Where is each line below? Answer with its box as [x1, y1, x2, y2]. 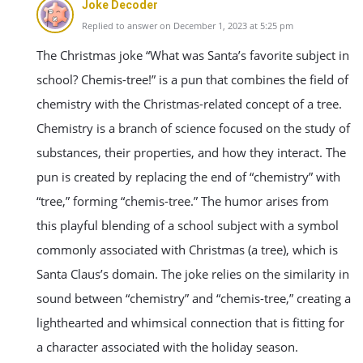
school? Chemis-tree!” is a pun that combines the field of [36, 71, 348, 88]
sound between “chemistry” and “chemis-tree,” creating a [36, 290, 351, 306]
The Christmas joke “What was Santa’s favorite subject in [36, 47, 349, 63]
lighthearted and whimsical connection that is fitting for [36, 314, 344, 331]
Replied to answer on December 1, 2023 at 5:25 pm [82, 19, 293, 32]
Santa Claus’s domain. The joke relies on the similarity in [36, 266, 349, 282]
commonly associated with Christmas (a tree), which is [36, 241, 338, 258]
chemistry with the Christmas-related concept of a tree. [36, 96, 342, 112]
